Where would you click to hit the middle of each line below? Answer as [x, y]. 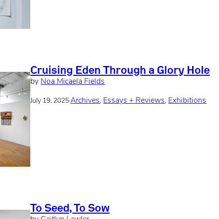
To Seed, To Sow [70, 208]
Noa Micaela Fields [73, 82]
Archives [85, 101]
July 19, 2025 [50, 101]
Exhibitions [187, 101]
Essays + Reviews [134, 101]
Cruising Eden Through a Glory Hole [120, 70]
